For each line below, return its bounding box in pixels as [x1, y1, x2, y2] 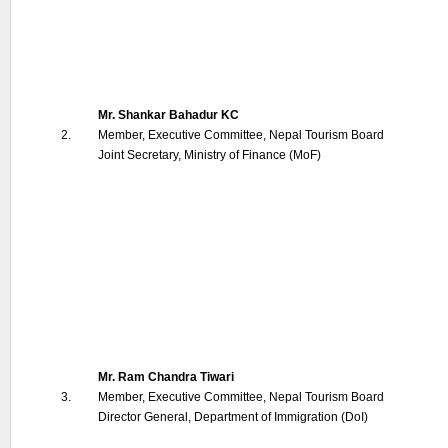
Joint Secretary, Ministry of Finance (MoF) [98, 148, 321, 162]
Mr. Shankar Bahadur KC [98, 108, 239, 122]
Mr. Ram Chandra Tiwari [98, 370, 234, 384]
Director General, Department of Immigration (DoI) [98, 410, 368, 424]
